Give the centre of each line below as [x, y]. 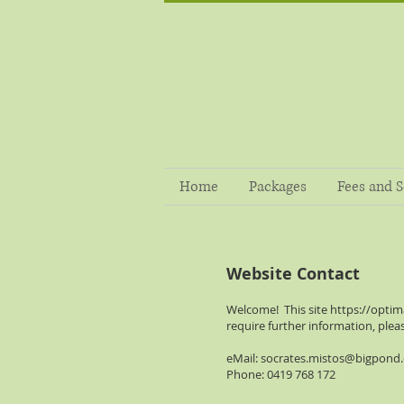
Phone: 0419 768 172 [281, 374]
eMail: [243, 358]
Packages [278, 187]
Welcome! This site [278, 309]
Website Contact [293, 274]
